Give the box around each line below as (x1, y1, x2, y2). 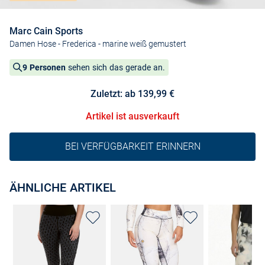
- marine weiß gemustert (96, 38, 186, 49)
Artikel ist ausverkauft (86, 110, 179, 122)
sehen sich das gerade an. (66, 62, 165, 72)
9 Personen (22, 62, 66, 72)
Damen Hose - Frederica (9, 38, 96, 49)
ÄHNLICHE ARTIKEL (9, 180, 116, 195)
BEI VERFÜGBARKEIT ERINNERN (64, 141, 201, 153)
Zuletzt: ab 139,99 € (91, 88, 174, 99)
